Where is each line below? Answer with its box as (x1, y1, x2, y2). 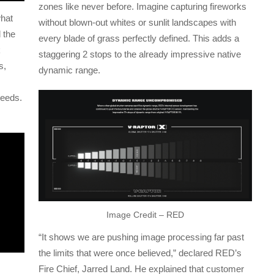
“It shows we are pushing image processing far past (39, 232, 245, 243)
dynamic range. (39, 65, 101, 76)
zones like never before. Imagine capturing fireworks (39, 1, 247, 12)
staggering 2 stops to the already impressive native (39, 49, 242, 60)
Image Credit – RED (106, 210, 184, 220)
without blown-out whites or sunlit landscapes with (39, 17, 237, 28)
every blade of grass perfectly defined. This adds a (39, 33, 240, 44)
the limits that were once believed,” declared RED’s (39, 248, 242, 259)
